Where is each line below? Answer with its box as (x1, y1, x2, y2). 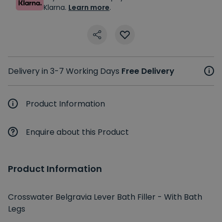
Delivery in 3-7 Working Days (8, 65, 121, 77)
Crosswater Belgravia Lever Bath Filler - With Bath (8, 191, 202, 203)
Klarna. (44, 2, 68, 13)
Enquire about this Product (26, 126, 129, 138)
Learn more (68, 2, 110, 13)
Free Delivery (121, 65, 174, 77)
